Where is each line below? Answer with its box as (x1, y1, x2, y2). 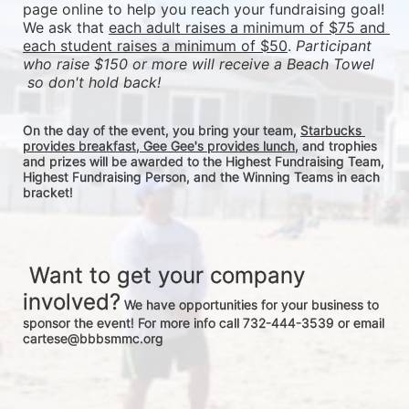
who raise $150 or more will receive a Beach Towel (23, 54, 374, 73)
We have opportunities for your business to (121, 296, 379, 312)
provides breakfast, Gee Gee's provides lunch (23, 137, 295, 153)
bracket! (23, 184, 77, 200)
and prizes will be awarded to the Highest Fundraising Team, (23, 152, 384, 169)
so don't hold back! (23, 72, 165, 91)
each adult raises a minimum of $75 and (109, 17, 385, 37)
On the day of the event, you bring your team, (23, 121, 300, 138)
